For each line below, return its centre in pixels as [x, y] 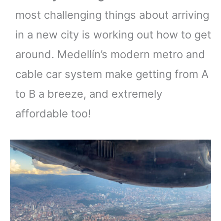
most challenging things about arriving [112, 15]
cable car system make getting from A [112, 74]
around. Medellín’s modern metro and [110, 54]
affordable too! [53, 113]
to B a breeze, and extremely [89, 93]
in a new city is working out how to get [113, 34]
